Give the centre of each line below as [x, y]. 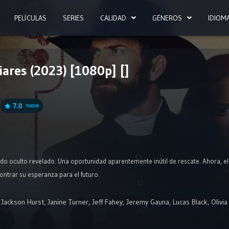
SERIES [73, 18]
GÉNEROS [167, 18]
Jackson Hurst [22, 202]
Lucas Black [190, 202]
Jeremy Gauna [148, 202]
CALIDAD [113, 18]
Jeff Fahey [107, 202]
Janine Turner [68, 202]
